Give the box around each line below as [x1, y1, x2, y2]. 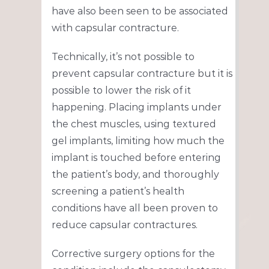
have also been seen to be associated [51, 5, 228, 17]
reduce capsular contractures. [51, 219, 198, 231]
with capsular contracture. [51, 22, 179, 34]
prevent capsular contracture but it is [51, 68, 232, 80]
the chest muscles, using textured [51, 118, 216, 130]
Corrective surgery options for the [51, 248, 215, 260]
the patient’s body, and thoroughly [51, 169, 219, 181]
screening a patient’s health [51, 186, 184, 198]
